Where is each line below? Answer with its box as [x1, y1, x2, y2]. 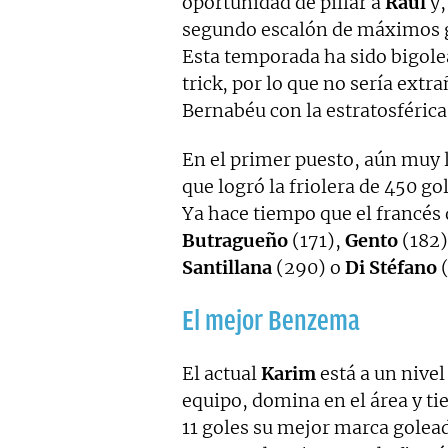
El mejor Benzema [182, 304, 360, 336]
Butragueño [182, 228, 288, 252]
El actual [182, 361, 261, 385]
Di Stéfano [345, 255, 437, 279]
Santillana [182, 255, 272, 279]
